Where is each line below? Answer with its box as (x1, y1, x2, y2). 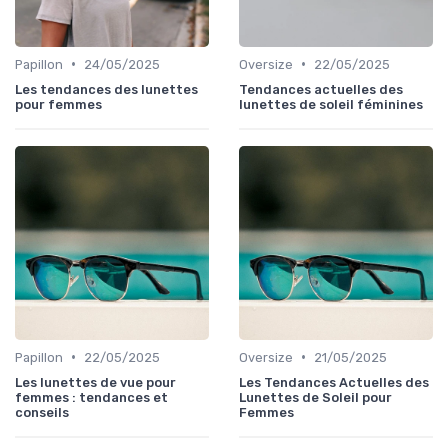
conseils (15, 404, 69, 420)
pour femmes (15, 96, 102, 112)
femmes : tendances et (15, 389, 168, 405)
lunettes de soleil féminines (239, 96, 423, 112)
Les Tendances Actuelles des (239, 374, 429, 390)
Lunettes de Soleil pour (239, 389, 392, 405)
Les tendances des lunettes (15, 81, 198, 97)
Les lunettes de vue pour (15, 374, 176, 390)
